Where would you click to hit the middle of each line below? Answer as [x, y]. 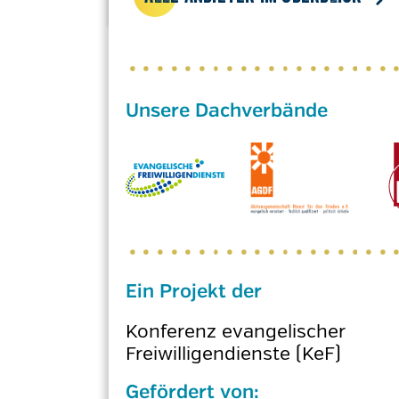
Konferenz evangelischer [236, 331]
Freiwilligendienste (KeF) [233, 354]
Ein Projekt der [194, 292]
